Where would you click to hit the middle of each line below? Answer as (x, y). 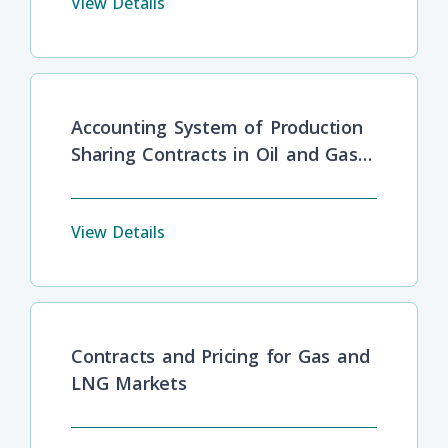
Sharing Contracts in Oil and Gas (214, 153)
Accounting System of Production (217, 126)
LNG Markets (129, 382)
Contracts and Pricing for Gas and (220, 355)
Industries (114, 180)
